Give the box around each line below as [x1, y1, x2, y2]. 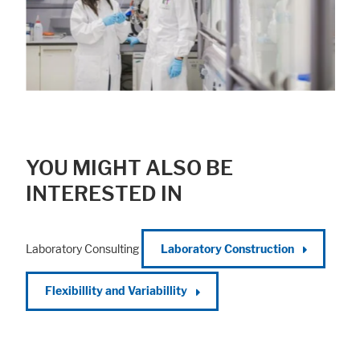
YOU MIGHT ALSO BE [26, 155, 233, 180]
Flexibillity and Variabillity [44, 284, 187, 299]
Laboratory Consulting [26, 241, 139, 256]
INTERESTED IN [26, 181, 182, 206]
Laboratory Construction [160, 241, 294, 256]
